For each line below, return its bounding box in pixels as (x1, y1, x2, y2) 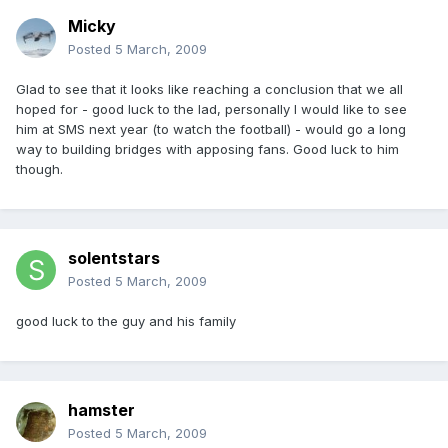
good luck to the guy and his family (16, 313, 236, 330)
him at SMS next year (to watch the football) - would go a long (16, 121, 406, 138)
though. (16, 161, 63, 178)
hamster (68, 400, 135, 421)
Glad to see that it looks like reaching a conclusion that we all (16, 81, 403, 98)
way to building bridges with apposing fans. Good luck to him (16, 141, 399, 158)
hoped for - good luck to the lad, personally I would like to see (16, 101, 407, 118)
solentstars (68, 248, 160, 269)
